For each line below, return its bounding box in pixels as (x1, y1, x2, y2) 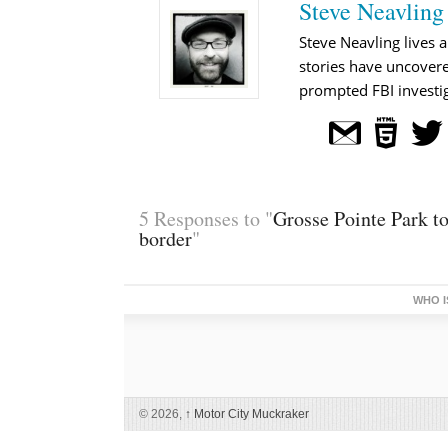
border (138, 224, 192, 252)
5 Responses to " (138, 204, 273, 232)
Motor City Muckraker (190, 406, 309, 421)
